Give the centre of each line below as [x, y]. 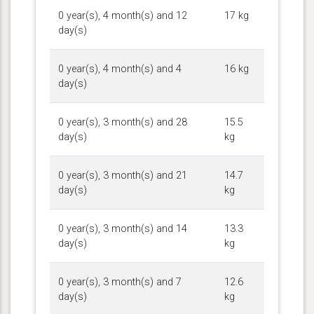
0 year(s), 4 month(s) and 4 [120, 69]
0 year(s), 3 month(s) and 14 [123, 228]
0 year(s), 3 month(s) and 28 [123, 122]
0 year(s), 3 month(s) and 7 [120, 282]
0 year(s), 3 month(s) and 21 [123, 175]
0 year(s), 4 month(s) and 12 [123, 15]
